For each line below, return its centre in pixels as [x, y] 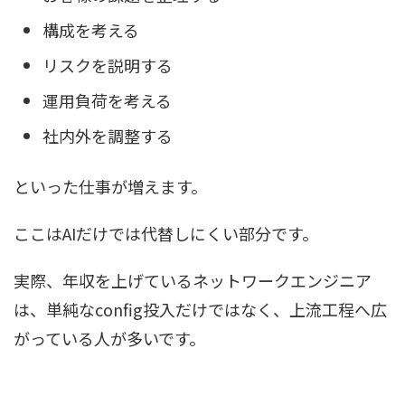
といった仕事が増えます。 [110, 186]
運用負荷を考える [107, 101]
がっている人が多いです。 [109, 338]
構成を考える [91, 30]
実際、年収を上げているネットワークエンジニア [193, 280]
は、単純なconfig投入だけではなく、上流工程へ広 [200, 309]
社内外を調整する [108, 136]
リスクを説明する [108, 66]
